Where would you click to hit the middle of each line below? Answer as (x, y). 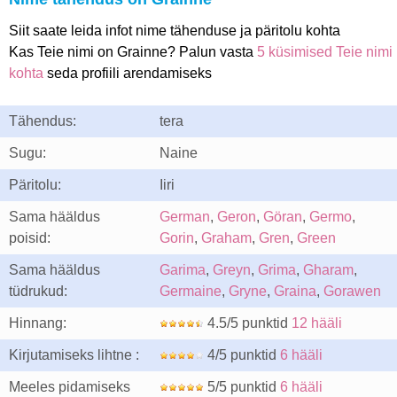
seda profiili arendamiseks (128, 73)
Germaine (191, 291)
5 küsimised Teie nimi (325, 52)
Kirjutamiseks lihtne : (74, 355)
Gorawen (352, 291)
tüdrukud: (38, 291)
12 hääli (317, 323)
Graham (226, 238)
